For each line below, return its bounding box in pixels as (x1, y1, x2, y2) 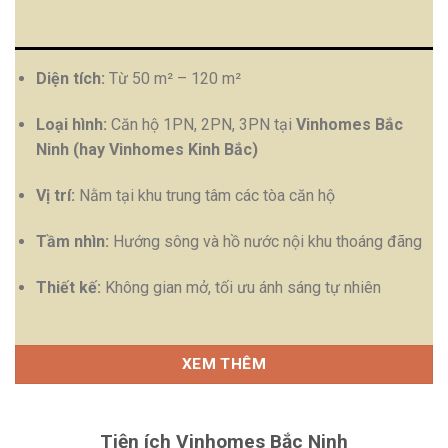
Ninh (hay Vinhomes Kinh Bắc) (35, 140, 258, 160)
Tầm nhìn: (35, 231, 109, 251)
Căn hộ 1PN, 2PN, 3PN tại (106, 115, 296, 135)
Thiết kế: (35, 277, 101, 297)
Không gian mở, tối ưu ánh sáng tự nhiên (100, 277, 381, 297)
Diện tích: (35, 69, 105, 89)
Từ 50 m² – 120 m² (104, 69, 241, 89)
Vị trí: (35, 186, 75, 206)
